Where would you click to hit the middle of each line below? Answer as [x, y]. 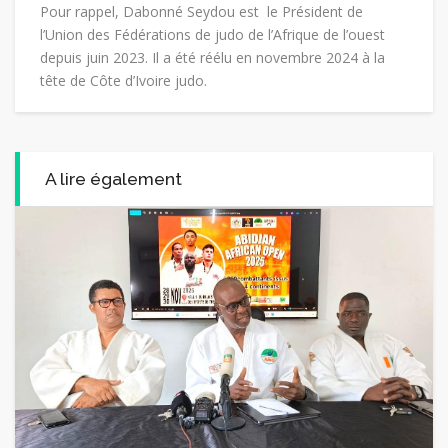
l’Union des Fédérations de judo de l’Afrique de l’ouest [212, 34]
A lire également [113, 178]
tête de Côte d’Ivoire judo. [123, 80]
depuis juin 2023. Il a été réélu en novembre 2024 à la [212, 57]
